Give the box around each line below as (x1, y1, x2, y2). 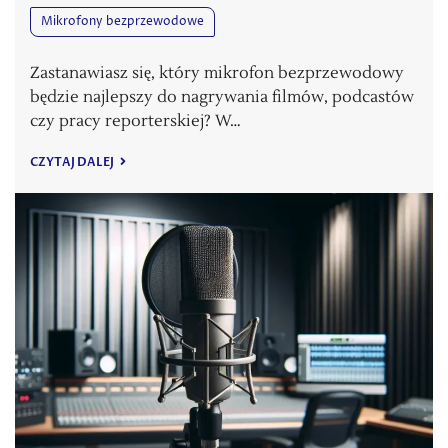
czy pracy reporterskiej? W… (30, 110, 241, 131)
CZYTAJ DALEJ (30, 153, 116, 170)
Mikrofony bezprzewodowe (41, 12, 204, 30)
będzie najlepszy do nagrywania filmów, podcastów (30, 86, 414, 107)
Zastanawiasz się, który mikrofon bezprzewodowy (30, 62, 404, 83)
